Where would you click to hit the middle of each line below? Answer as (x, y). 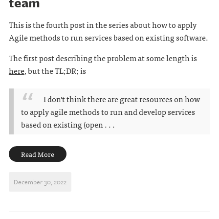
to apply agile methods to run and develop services (108, 111)
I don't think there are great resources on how (121, 99)
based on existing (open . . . (68, 124)
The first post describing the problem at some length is (103, 58)
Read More (37, 154)
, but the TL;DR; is (55, 70)
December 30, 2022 (40, 182)
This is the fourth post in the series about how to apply (102, 24)
